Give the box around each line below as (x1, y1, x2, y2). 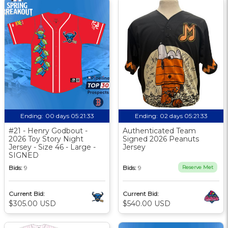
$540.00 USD (123, 198, 170, 208)
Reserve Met (182, 163, 213, 170)
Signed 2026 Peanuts (123, 134, 199, 144)
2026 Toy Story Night (9, 134, 83, 144)
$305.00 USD (9, 198, 56, 208)
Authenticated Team (123, 126, 196, 135)
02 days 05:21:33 (159, 111, 208, 120)
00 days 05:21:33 (45, 111, 94, 120)
